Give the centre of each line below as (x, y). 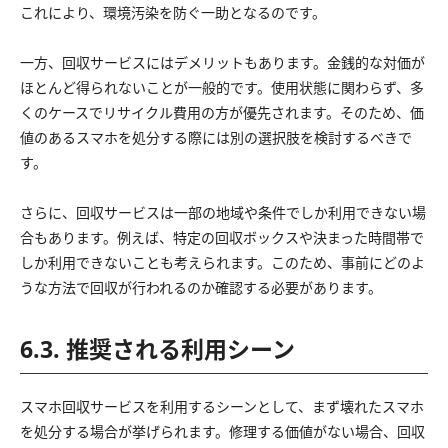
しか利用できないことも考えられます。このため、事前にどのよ (222, 262)
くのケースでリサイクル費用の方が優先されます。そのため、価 (222, 112)
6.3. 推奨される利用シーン (157, 348)
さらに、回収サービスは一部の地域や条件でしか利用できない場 (223, 212)
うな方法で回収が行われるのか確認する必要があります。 (201, 287)
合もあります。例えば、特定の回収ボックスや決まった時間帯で (222, 237)
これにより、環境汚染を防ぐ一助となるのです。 (173, 12)
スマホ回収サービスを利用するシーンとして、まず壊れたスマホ (222, 406)
